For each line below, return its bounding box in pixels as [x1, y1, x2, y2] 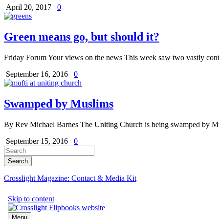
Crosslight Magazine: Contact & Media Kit [4, 174, 136, 183]
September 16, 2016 [6, 70, 70, 79]
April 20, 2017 [6, 3, 53, 12]
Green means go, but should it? [4, 30, 159, 44]
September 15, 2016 [6, 137, 70, 146]
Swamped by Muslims [4, 97, 113, 110]
